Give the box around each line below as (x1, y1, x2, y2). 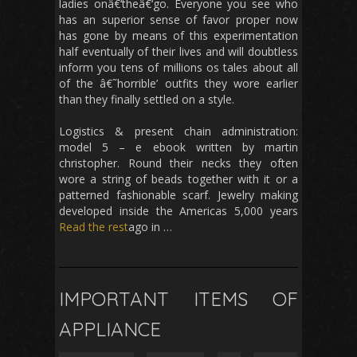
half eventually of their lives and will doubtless (59, 44, 298, 60)
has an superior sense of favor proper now (59, 12, 298, 28)
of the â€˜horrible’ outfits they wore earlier (59, 76, 298, 92)
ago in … (128, 219, 172, 235)
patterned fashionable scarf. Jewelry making (59, 187, 298, 203)
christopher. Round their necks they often (59, 155, 298, 171)
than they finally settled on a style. (59, 92, 234, 108)
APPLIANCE (59, 317, 161, 342)
